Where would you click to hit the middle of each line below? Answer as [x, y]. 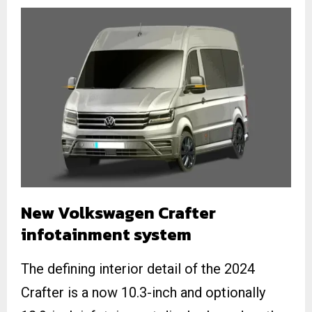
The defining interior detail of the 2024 [138, 268]
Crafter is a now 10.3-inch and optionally [143, 292]
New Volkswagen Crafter [118, 212]
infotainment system [106, 234]
